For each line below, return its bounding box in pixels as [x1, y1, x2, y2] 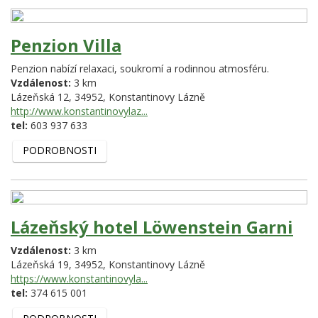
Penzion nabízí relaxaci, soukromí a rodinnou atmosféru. [11, 61, 269, 75]
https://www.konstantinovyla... [11, 272, 148, 286]
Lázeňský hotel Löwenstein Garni [11, 215, 293, 239]
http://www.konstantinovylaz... [11, 104, 148, 118]
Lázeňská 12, [11, 89, 75, 104]
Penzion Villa [11, 33, 121, 57]
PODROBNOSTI [22, 143, 97, 158]
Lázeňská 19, [11, 258, 75, 272]
